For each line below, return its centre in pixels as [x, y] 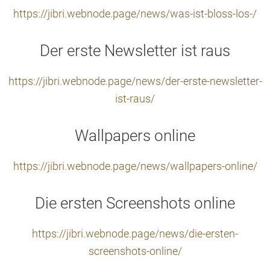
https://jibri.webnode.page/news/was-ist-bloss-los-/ [135, 14]
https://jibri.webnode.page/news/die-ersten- [135, 234]
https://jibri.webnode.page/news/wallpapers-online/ [135, 166]
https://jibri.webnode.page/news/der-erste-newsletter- [135, 81]
